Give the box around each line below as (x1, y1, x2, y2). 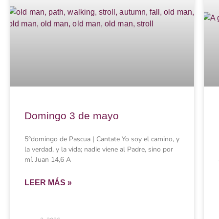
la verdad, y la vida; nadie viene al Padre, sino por (24, 145, 173, 154)
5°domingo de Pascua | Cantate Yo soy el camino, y (24, 134, 179, 144)
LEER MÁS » (24, 178, 72, 187)
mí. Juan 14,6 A (24, 155, 71, 165)
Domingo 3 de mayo (24, 110, 119, 122)
